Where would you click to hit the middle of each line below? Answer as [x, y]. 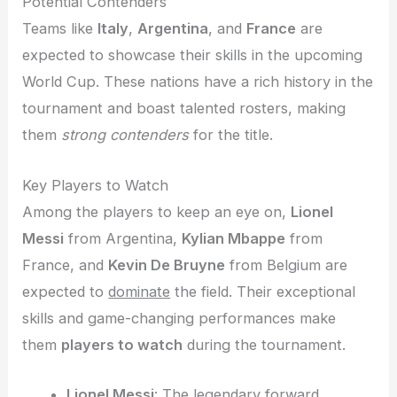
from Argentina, [123, 238]
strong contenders [125, 135]
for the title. [231, 135]
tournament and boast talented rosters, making [184, 109]
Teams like [60, 29]
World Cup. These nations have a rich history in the [198, 82]
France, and [66, 265]
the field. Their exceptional [263, 291]
